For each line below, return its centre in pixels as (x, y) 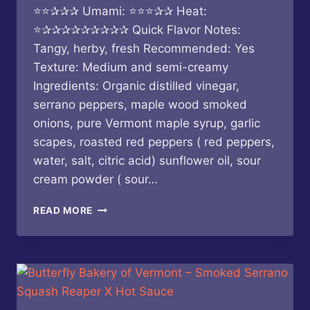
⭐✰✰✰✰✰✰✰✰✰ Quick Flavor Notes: (137, 30)
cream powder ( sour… (95, 180)
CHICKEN (115, 236)
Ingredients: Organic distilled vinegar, (136, 86)
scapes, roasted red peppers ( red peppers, (154, 142)
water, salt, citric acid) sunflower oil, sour (147, 161)
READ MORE (63, 211)
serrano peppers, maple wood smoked (140, 105)
